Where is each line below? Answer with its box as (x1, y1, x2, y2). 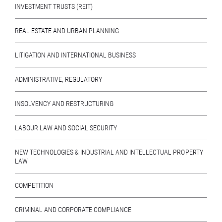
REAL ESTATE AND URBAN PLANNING (15, 27, 119, 35)
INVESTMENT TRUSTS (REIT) (15, 2, 93, 10)
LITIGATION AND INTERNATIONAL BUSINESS (15, 51, 136, 59)
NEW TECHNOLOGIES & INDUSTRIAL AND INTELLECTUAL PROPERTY (15, 148, 203, 156)
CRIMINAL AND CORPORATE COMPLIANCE (15, 206, 132, 214)
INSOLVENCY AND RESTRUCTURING (15, 100, 114, 108)
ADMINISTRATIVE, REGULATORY (15, 75, 103, 83)
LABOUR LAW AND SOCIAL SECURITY (15, 124, 117, 132)
